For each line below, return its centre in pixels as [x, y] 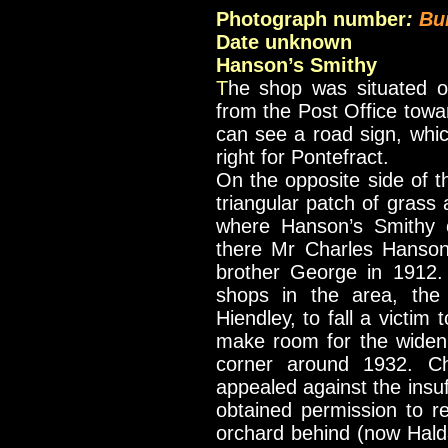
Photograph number [310, 19]
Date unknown [283, 42]
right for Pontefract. [302, 157]
